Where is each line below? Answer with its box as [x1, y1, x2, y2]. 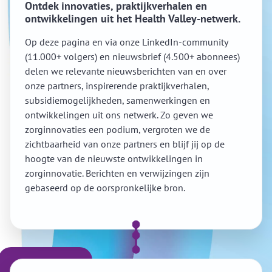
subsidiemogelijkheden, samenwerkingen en [25, 94, 210, 106]
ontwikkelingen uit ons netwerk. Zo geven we [25, 109, 213, 121]
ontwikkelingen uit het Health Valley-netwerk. [25, 12, 240, 25]
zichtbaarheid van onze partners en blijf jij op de [25, 138, 225, 150]
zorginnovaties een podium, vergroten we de [25, 123, 210, 135]
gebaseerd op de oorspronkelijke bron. [25, 182, 185, 194]
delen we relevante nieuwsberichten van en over [25, 65, 226, 77]
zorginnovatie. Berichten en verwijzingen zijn [25, 167, 209, 179]
